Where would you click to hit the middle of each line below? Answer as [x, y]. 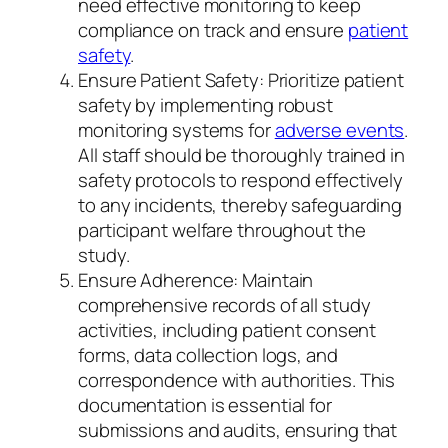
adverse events [339, 129]
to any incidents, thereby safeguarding [240, 204]
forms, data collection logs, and [208, 354]
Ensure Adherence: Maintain [196, 279]
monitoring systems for [176, 129]
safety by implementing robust [206, 104]
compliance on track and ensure [213, 29]
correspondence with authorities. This [237, 379]
